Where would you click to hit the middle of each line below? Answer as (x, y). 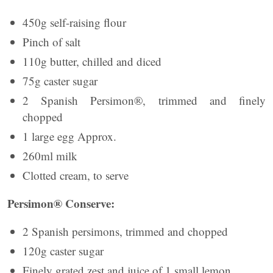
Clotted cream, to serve (77, 175)
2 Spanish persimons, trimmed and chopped (127, 231)
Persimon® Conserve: (61, 203)
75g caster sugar (62, 81)
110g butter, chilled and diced (94, 61)
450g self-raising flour (76, 22)
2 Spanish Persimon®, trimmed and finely (144, 100)
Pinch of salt (53, 42)
